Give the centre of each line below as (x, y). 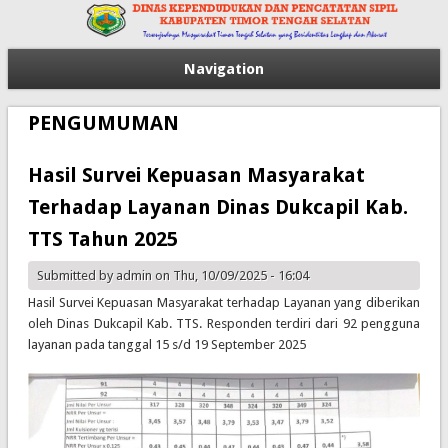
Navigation (224, 69)
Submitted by (76, 276)
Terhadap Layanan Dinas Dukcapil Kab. (217, 207)
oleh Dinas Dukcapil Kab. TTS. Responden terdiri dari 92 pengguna (224, 324)
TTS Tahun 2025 (102, 239)
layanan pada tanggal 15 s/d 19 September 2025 (166, 345)
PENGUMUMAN (103, 123)
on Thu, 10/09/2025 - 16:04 (230, 276)
